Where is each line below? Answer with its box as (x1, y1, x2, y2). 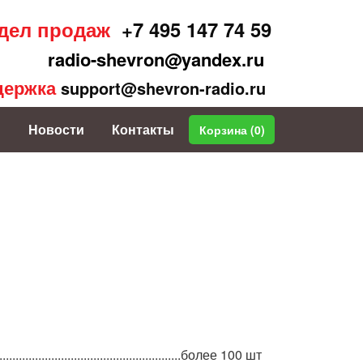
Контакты (112, 120, 174, 139)
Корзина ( (199, 122, 254, 138)
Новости (28, 120, 84, 139)
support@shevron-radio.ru (61, 76, 266, 100)
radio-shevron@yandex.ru (42, 46, 264, 72)
